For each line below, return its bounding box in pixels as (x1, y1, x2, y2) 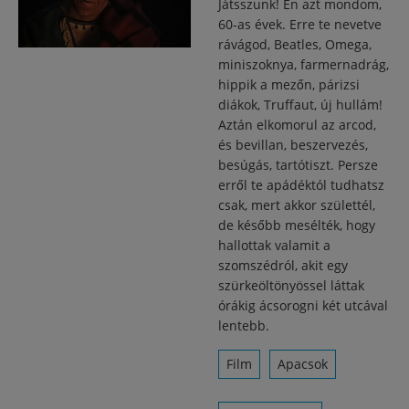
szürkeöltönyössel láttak (218, 277, 364, 294)
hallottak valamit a (218, 236, 330, 254)
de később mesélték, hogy (218, 216, 375, 234)
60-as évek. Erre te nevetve (218, 16, 382, 33)
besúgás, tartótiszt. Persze (218, 156, 378, 173)
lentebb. (218, 317, 269, 334)
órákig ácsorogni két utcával (218, 297, 388, 314)
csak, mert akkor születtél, (218, 196, 375, 214)
